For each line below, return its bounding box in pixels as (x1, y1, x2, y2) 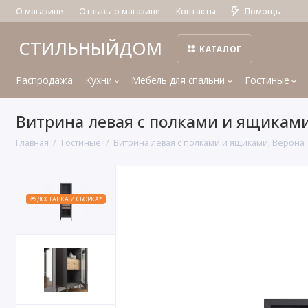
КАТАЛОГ (199, 43, 242, 55)
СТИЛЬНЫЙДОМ (18, 36, 162, 61)
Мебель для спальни (131, 74, 225, 87)
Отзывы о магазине (78, 5, 160, 16)
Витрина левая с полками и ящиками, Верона (113, 136, 305, 148)
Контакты (175, 5, 216, 16)
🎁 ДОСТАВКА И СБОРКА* (29, 195, 102, 204)
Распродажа (15, 74, 73, 87)
